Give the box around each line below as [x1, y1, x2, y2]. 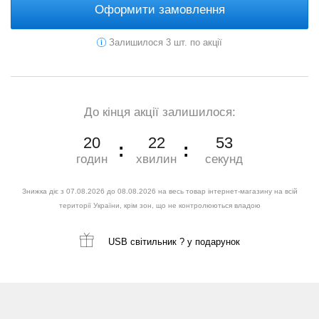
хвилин [136, 152, 177, 167]
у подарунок [184, 236, 240, 248]
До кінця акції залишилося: [83, 105, 236, 120]
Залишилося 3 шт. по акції [109, 37, 222, 48]
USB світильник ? [108, 236, 184, 248]
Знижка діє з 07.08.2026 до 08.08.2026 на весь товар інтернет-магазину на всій [21, 187, 298, 196]
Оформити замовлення [94, 3, 225, 17]
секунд [205, 152, 243, 167]
